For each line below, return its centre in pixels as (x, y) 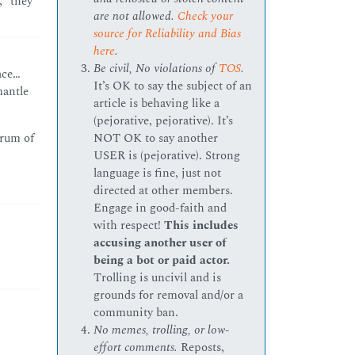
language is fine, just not (158, 174)
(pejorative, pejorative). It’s (164, 121)
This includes (202, 226)
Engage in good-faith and (160, 208)
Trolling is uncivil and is (158, 278)
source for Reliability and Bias (168, 34)
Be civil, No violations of (157, 69)
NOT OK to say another (156, 139)
